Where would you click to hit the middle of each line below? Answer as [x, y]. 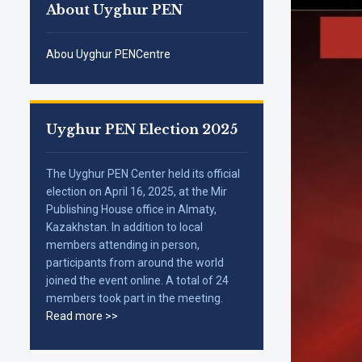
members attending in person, [123, 244]
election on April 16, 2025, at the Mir [137, 191]
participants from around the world [135, 262]
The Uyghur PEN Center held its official [143, 173]
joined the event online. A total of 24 [137, 280]
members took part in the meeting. [135, 298]
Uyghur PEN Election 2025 [142, 129]
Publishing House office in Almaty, [131, 209]
